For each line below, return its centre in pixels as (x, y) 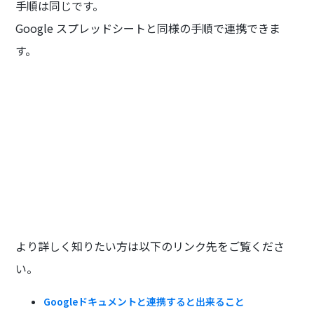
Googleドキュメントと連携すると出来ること (144, 301)
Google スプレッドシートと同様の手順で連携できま (148, 28)
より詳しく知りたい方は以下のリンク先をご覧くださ (150, 246)
